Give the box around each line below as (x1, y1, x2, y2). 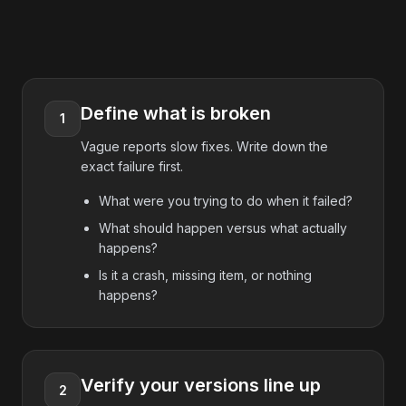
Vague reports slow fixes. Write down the (81, 139, 328, 154)
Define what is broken (81, 102, 271, 124)
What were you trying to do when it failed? (99, 193, 353, 208)
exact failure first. (81, 159, 183, 174)
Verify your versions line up (81, 374, 321, 396)
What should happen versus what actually (99, 220, 347, 236)
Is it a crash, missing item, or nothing (99, 267, 312, 283)
